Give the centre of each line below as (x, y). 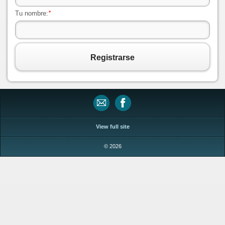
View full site (113, 127)
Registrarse (113, 58)
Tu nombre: (32, 14)
